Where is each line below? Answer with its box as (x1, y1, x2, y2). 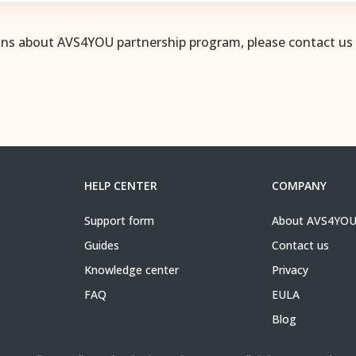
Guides (84, 238, 119, 253)
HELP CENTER (84, 178, 157, 193)
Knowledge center (84, 262, 179, 277)
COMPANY (272, 178, 327, 193)
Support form (84, 213, 154, 228)
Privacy (272, 262, 308, 277)
